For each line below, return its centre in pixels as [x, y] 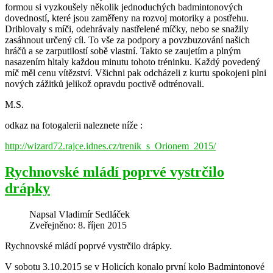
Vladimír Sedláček [94, 214]
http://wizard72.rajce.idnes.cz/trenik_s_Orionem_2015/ [110, 146]
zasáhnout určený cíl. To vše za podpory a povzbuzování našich [127, 40]
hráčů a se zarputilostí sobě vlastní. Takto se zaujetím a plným [123, 51]
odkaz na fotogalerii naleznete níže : [74, 126]
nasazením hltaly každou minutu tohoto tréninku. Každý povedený [133, 62]
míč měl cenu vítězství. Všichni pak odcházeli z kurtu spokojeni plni [136, 73]
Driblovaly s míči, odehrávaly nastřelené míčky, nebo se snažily [127, 29]
